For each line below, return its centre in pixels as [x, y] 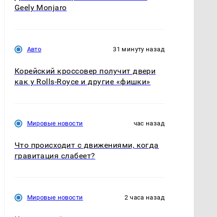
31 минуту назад [139, 49]
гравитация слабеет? [55, 156]
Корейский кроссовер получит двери [85, 71]
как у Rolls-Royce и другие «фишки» [82, 81]
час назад [149, 123]
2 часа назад [145, 198]
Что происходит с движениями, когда [86, 145]
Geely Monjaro [40, 7]
